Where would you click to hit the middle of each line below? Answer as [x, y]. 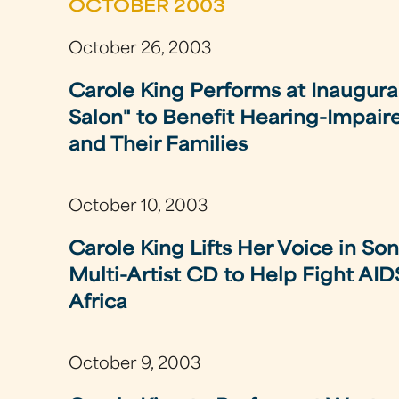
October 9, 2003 [135, 364]
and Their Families [159, 147]
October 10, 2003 [138, 207]
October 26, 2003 [140, 49]
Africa [98, 304]
